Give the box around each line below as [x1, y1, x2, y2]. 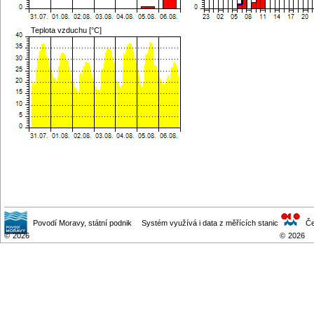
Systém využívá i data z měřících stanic [141, 219, 278, 227]
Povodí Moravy [33, 219, 84, 227]
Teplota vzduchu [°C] [31, 25, 102, 34]
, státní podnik [84, 219, 132, 227]
